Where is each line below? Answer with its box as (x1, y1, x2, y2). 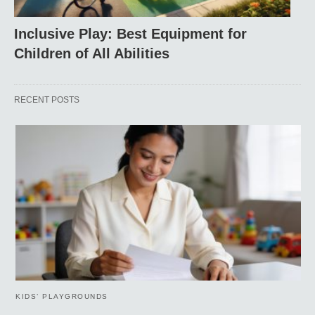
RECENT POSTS (14, 95, 79, 105)
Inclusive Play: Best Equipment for (14, 26, 247, 42)
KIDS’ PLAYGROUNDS (15, 292, 108, 300)
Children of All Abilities (14, 46, 169, 62)
